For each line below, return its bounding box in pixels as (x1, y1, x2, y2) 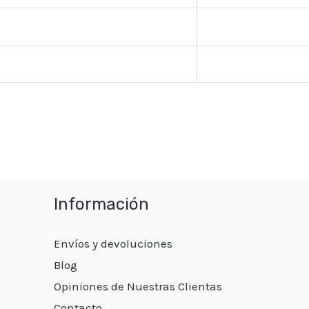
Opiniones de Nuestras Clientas (54, 279, 223, 293)
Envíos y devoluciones (54, 236, 173, 250)
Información (54, 194, 150, 214)
